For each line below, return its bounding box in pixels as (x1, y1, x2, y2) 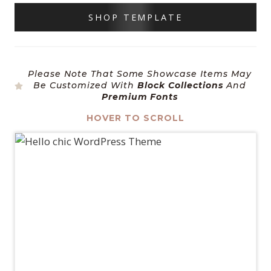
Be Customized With (33, 80, 138, 91)
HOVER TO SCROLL (87, 113, 184, 124)
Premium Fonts (101, 91, 178, 103)
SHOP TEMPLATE (88, 11, 183, 24)
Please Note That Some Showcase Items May (27, 68, 252, 80)
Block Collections (137, 80, 223, 91)
